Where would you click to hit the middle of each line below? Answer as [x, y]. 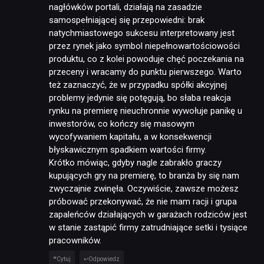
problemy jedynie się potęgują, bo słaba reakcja [140, 98]
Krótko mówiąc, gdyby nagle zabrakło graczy [135, 162]
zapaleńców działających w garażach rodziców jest [148, 214]
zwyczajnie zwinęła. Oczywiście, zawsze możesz [144, 188]
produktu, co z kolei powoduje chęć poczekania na [146, 59]
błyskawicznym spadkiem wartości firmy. [128, 149]
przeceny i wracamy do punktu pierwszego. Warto [145, 72]
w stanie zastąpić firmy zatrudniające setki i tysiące [148, 227]
